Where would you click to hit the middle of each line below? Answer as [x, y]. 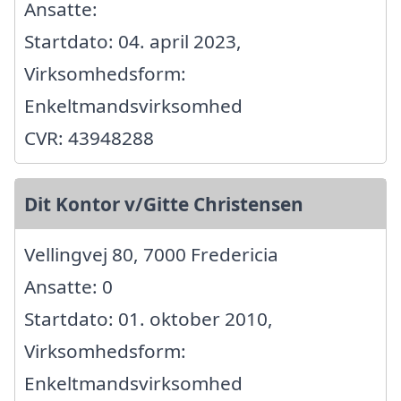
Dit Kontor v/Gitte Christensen [164, 204]
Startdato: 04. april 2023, [133, 41]
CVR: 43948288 [89, 137]
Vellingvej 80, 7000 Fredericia [151, 254]
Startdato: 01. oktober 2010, [149, 318]
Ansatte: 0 [68, 286]
